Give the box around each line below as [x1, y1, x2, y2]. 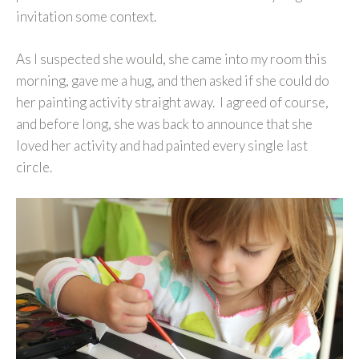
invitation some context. [16, 8, 156, 26]
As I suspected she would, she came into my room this [16, 50, 327, 67]
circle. [16, 158, 52, 175]
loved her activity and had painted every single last [16, 136, 308, 154]
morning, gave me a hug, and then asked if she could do [16, 71, 329, 89]
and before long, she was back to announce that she [16, 115, 313, 132]
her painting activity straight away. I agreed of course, [16, 93, 329, 111]
